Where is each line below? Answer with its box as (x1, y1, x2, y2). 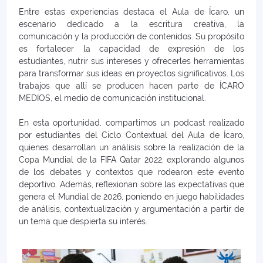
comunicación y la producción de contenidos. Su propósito (19, 32, 244, 42)
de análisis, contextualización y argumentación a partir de (19, 204, 244, 214)
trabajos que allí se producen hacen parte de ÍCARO (19, 81, 244, 91)
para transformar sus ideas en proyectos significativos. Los (19, 69, 244, 79)
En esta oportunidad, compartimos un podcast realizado (19, 118, 244, 128)
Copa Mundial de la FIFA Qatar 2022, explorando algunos (19, 155, 244, 165)
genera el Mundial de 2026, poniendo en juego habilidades (19, 192, 244, 202)
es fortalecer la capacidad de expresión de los (19, 44, 244, 54)
